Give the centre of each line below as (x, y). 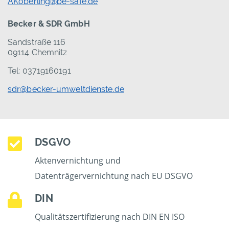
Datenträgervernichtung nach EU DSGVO (114, 176)
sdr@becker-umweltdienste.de (66, 89)
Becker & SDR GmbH (49, 24)
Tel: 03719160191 (39, 71)
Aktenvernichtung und (78, 161)
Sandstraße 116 (37, 42)
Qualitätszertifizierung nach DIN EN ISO (110, 217)
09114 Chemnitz (38, 53)
